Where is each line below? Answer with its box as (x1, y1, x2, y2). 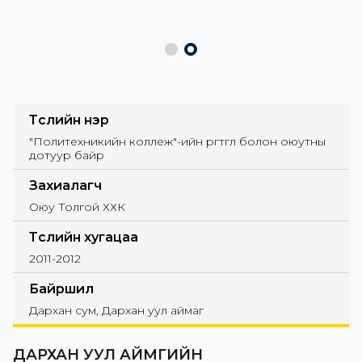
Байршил (29, 281, 94, 297)
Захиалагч (29, 178, 102, 194)
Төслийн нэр (29, 112, 109, 128)
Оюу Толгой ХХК (29, 200, 125, 215)
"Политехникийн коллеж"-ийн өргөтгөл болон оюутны (29, 134, 326, 149)
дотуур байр (29, 148, 104, 163)
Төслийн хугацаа (29, 229, 138, 246)
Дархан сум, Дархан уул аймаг (29, 303, 204, 318)
